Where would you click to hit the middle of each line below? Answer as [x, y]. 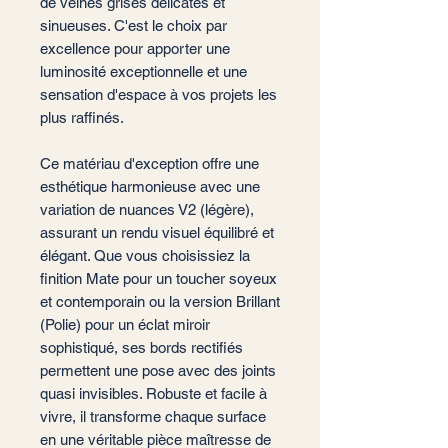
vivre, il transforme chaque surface [153, 416]
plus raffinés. [82, 117]
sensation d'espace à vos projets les [158, 94]
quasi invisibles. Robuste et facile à [153, 393]
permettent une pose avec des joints [158, 370]
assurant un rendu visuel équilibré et [157, 232]
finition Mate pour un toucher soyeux [158, 278]
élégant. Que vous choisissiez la [145, 255]
